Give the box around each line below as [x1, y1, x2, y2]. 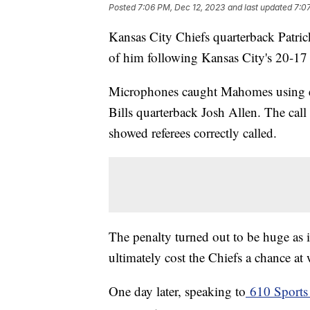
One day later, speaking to [109, 282, 246, 300]
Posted [109, 2, 138, 13]
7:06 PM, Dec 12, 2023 [138, 2, 225, 13]
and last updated [228, 2, 292, 13]
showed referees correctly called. [109, 124, 281, 142]
